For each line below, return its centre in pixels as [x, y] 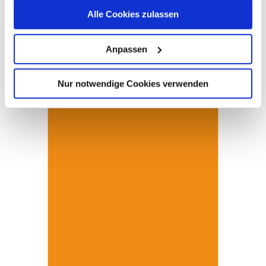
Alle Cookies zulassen [133, 14]
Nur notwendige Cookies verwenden [133, 84]
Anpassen [126, 49]
